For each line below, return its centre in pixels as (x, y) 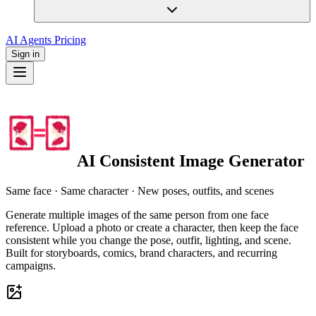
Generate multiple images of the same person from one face (137, 214)
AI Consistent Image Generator (189, 160)
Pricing (70, 40)
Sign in (25, 54)
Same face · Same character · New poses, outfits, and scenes (140, 190)
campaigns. (31, 265)
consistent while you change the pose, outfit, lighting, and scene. (148, 240)
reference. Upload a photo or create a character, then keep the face (152, 227)
